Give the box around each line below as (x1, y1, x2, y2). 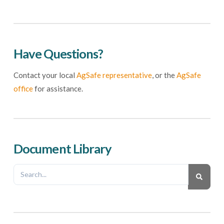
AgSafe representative (76, 70, 152, 80)
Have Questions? (13, 45, 103, 61)
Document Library (13, 141, 112, 156)
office (13, 84, 33, 93)
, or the (151, 70, 176, 80)
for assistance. (32, 84, 83, 93)
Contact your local (13, 70, 76, 80)
